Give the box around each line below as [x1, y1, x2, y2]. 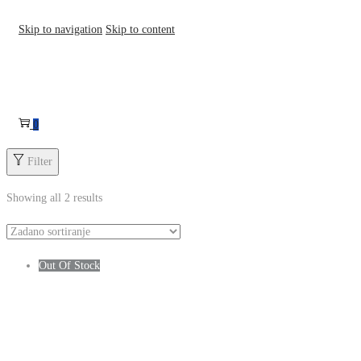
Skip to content [122, 22, 208, 38]
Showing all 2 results [6, 189, 118, 205]
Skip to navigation [19, 22, 118, 38]
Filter [27, 153, 54, 169]
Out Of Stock [39, 257, 113, 273]
